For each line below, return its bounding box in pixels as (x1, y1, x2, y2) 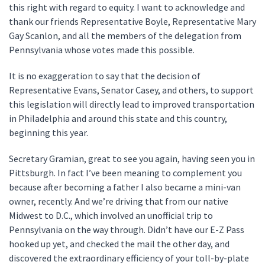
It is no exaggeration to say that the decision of (9, 70, 201, 82)
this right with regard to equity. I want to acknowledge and (9, 1, 245, 13)
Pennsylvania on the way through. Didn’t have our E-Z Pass (9, 224, 244, 235)
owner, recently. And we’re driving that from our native (9, 195, 228, 207)
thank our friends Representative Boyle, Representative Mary (9, 15, 256, 27)
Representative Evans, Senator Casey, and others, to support (9, 84, 254, 96)
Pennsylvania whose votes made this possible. (9, 44, 196, 56)
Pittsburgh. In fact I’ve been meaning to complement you (9, 167, 242, 179)
